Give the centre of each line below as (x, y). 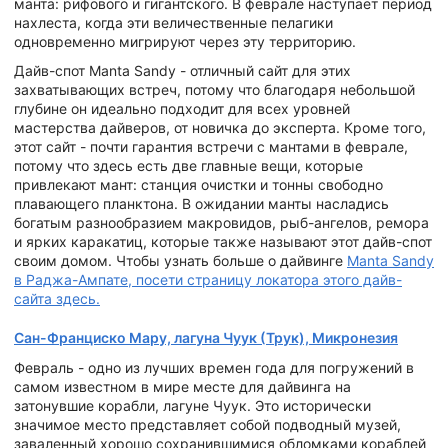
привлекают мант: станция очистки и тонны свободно (198, 185)
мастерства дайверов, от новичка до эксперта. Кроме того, (220, 128)
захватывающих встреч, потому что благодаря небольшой (214, 90)
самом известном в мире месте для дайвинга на (182, 386)
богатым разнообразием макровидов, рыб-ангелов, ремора (221, 223)
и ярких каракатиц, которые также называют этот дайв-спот (223, 242)
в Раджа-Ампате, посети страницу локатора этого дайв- (208, 280)
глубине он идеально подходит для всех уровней (182, 109)
